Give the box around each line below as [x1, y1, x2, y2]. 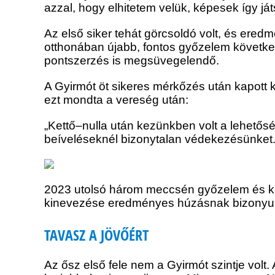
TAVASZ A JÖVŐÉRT [44, 225, 149, 246]
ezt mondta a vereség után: [44, 93, 188, 107]
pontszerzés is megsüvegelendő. [44, 54, 219, 68]
